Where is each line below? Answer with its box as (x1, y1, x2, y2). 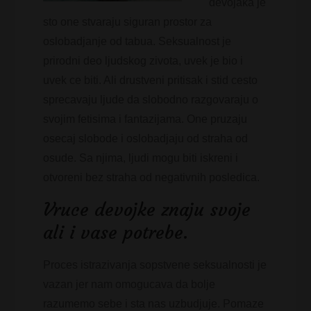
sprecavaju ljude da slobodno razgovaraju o (43, 94, 259, 106)
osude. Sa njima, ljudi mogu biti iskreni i (43, 152, 239, 164)
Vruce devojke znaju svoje (43, 199, 251, 221)
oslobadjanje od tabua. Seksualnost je (43, 35, 232, 47)
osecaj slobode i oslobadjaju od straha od (43, 133, 249, 144)
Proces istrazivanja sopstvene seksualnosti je (43, 259, 267, 271)
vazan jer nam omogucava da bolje (43, 278, 216, 290)
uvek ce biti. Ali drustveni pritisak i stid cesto (43, 74, 258, 86)
